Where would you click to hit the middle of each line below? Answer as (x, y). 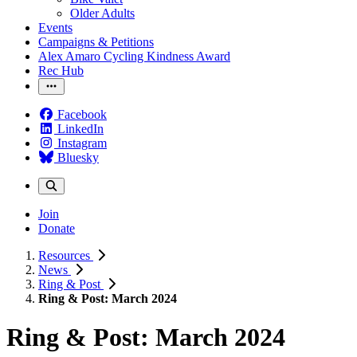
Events (55, 27)
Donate (57, 228)
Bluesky (78, 157)
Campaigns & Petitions (96, 42)
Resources (66, 255)
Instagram (82, 143)
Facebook (82, 114)
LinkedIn (80, 129)
